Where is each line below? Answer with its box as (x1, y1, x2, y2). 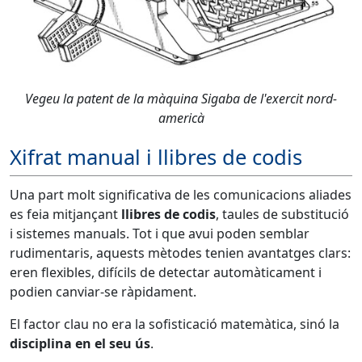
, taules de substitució (216, 204, 349, 223)
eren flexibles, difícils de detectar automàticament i (10, 263, 322, 281)
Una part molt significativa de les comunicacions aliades (10, 185, 351, 204)
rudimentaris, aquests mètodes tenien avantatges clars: (10, 243, 351, 262)
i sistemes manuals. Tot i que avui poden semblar (10, 224, 309, 242)
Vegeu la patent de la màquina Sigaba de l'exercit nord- (25, 89, 337, 107)
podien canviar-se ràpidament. (10, 282, 196, 301)
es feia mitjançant (10, 204, 121, 223)
